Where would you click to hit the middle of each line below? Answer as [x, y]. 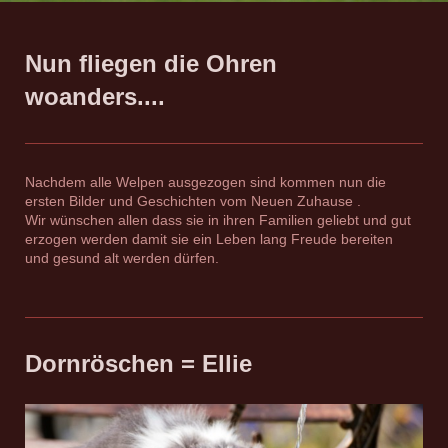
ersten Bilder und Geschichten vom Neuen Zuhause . [193, 200]
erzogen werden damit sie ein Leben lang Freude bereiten [211, 238]
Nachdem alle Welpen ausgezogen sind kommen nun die [205, 181]
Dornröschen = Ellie [138, 363]
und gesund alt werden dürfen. [122, 257]
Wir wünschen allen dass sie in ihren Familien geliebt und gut [218, 219]
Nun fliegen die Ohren [151, 63]
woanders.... [95, 96]
